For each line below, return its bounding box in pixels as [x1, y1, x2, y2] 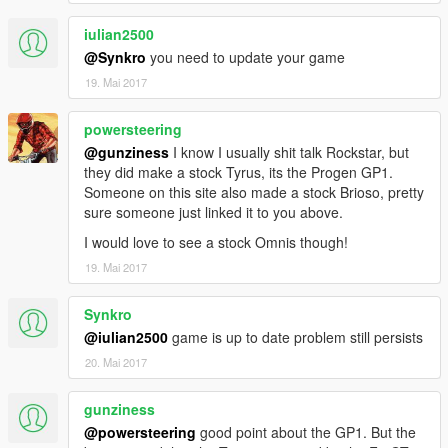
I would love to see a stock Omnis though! [84, 232, 348, 253]
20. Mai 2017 [85, 354, 147, 371]
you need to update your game [146, 47, 345, 68]
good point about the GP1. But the [196, 422, 416, 443]
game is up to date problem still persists [168, 327, 423, 348]
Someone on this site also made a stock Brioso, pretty [84, 182, 424, 203]
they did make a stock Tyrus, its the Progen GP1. [84, 162, 393, 183]
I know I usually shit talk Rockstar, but [169, 142, 409, 163]
